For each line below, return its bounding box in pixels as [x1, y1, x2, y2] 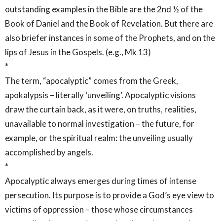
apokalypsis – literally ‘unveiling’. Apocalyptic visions [5, 89, 196, 100]
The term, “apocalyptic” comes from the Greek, [5, 75, 178, 86]
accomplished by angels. [5, 147, 93, 157]
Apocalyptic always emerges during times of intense [5, 175, 196, 186]
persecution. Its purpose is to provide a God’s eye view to [5, 189, 214, 200]
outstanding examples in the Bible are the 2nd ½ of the [5, 3, 203, 14]
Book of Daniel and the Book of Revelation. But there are [5, 18, 213, 29]
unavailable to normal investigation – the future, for [5, 118, 194, 129]
